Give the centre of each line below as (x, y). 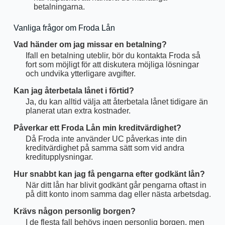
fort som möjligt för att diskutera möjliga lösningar (112, 64)
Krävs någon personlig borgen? (74, 211)
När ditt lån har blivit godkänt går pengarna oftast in (116, 185)
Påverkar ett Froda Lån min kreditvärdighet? (97, 128)
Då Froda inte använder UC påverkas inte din (106, 139)
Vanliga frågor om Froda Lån (64, 28)
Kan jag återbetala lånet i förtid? (74, 90)
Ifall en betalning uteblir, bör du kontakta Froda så (113, 55)
